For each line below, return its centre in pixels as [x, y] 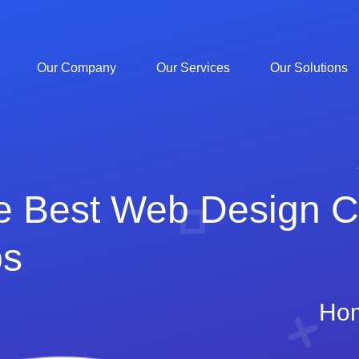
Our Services [193, 68]
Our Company [77, 68]
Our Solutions [309, 68]
